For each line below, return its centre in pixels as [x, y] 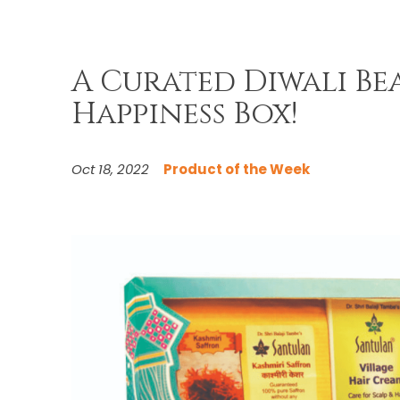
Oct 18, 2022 [110, 170]
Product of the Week [237, 170]
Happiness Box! [184, 114]
